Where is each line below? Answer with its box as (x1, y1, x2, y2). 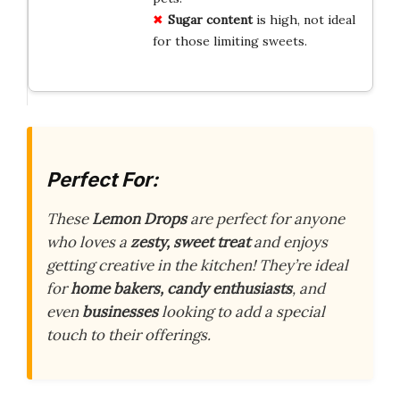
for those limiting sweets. (152, 33, 307, 50)
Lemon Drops (92, 208, 187, 229)
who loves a (46, 231, 130, 252)
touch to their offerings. (46, 324, 211, 345)
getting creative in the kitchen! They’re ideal (46, 254, 348, 275)
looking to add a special (158, 301, 325, 321)
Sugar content (167, 12, 253, 29)
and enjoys (250, 231, 328, 252)
